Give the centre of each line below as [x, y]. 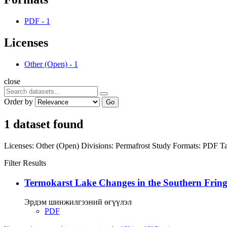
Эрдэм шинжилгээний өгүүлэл [78, 202]
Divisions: [97, 145]
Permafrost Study [144, 145]
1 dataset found [44, 124]
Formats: [187, 145]
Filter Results [25, 163]
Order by [18, 101]
